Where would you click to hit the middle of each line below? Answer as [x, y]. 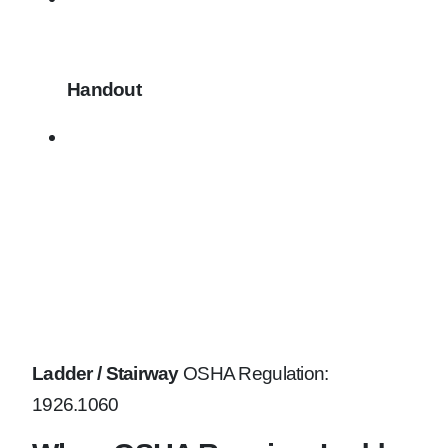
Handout [104, 90]
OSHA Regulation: [253, 374]
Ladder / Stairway [105, 374]
